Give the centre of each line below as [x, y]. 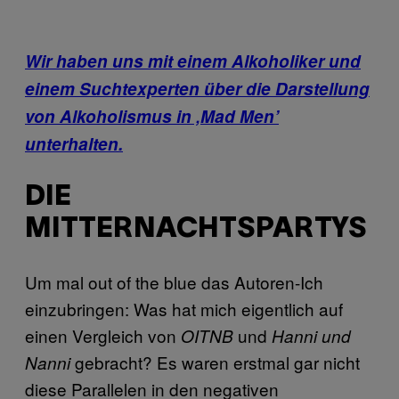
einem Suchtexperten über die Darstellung [197, 89]
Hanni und [311, 336]
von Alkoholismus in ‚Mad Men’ [152, 117]
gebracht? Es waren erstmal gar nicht [215, 362]
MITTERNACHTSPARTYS [195, 229]
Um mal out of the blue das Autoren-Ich [174, 282]
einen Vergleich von [103, 336]
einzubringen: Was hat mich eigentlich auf [184, 309]
